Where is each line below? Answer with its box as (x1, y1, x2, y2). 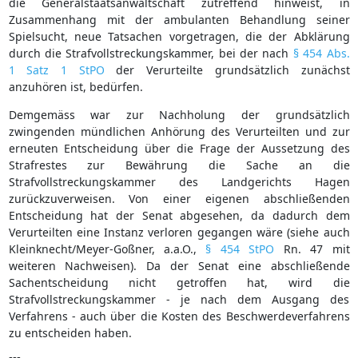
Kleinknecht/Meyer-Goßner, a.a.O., (8, 241, 206, 257)
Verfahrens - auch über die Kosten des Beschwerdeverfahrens (8, 308, 350, 324)
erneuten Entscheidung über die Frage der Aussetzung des (8, 140, 350, 156)
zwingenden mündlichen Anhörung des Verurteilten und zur (8, 123, 350, 139)
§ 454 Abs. (292, 45, 350, 61)
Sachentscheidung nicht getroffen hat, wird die (8, 274, 350, 290)
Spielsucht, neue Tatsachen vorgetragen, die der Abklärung (8, 28, 350, 44)
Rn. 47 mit (274, 241, 350, 257)
